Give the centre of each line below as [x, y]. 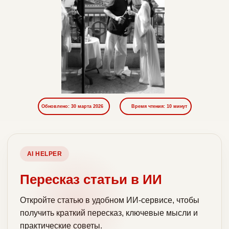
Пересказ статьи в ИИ [91, 179]
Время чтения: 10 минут [159, 106]
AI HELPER [45, 154]
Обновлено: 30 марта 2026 [72, 106]
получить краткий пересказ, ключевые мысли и [109, 213]
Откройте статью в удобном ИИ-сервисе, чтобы [110, 200]
